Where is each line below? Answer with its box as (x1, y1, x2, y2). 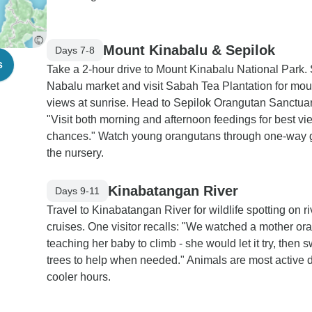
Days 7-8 (55, 44, 95, 56)
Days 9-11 (55, 185, 100, 196)
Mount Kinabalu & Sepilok (103, 42, 275, 58)
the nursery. (47, 147, 104, 159)
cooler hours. (47, 271, 111, 283)
